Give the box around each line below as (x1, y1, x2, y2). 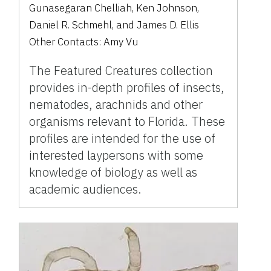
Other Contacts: (29, 35, 104, 49)
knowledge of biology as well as (29, 164, 198, 181)
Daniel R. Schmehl (29, 18, 113, 32)
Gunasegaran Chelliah (29, 1, 132, 15)
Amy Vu (103, 35, 139, 49)
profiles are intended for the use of (29, 130, 216, 147)
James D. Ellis (137, 18, 200, 32)
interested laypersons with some (29, 147, 204, 164)
